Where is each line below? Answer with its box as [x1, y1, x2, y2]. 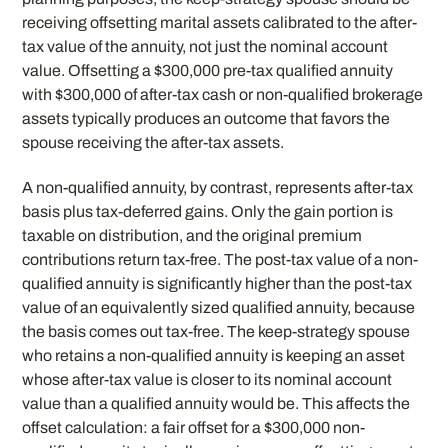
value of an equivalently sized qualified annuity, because [22, 298, 416, 316]
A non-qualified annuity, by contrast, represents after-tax [22, 178, 414, 196]
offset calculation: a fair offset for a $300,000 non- [22, 418, 366, 436]
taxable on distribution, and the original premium [22, 226, 363, 244]
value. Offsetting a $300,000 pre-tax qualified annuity [22, 62, 394, 80]
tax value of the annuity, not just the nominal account [22, 38, 389, 56]
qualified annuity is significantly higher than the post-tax [22, 274, 413, 292]
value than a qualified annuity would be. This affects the [22, 394, 411, 412]
